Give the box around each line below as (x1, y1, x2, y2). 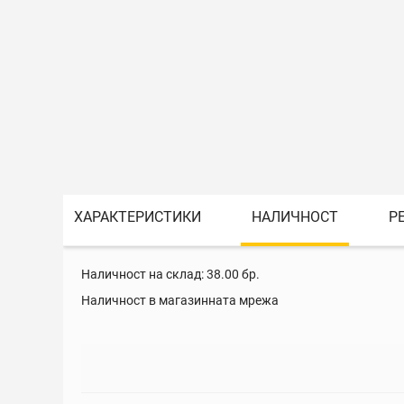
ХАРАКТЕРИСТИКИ (74, 208, 201, 225)
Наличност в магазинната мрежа (81, 293, 279, 308)
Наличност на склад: (81, 267, 204, 281)
